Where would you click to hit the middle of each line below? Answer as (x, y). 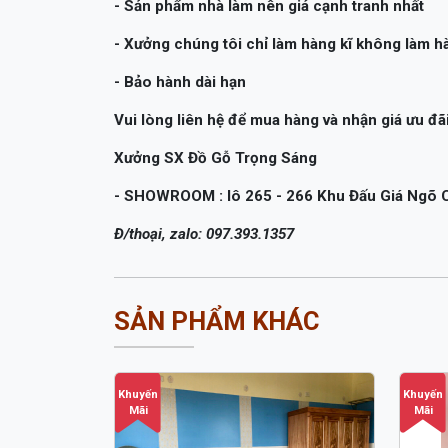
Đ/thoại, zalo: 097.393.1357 (204, 233)
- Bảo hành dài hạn (182, 81)
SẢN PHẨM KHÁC (217, 320)
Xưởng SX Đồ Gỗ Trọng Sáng (217, 157)
